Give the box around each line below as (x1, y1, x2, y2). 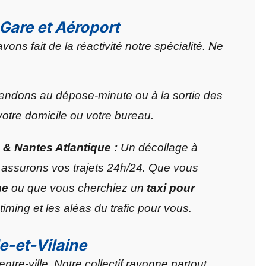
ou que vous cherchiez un (8, 182, 147, 194)
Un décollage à (118, 141, 198, 154)
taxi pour (147, 182, 195, 194)
